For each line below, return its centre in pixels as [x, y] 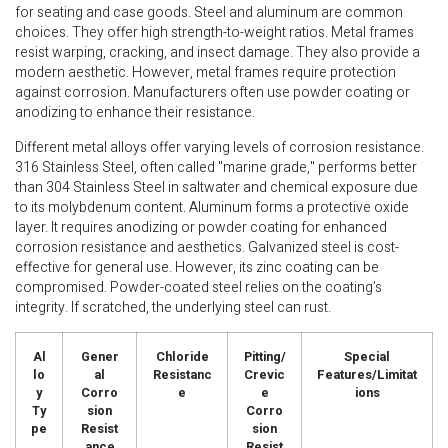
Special [367, 357]
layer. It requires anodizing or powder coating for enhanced [201, 227]
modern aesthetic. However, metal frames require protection [205, 73]
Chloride [182, 357]
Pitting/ [264, 357]
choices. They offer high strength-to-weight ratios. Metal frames [214, 33]
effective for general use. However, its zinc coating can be [197, 267]
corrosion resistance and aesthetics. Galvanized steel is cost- [207, 247]
